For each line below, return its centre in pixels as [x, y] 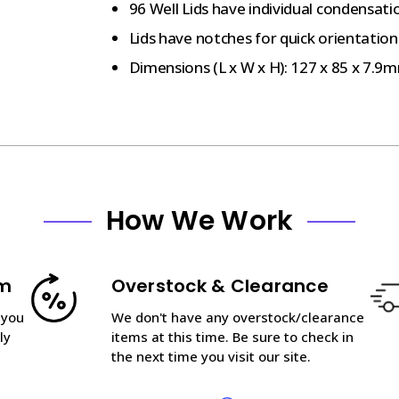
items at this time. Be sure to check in [232, 336]
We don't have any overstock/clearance [237, 317]
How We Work [199, 220]
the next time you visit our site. [211, 356]
